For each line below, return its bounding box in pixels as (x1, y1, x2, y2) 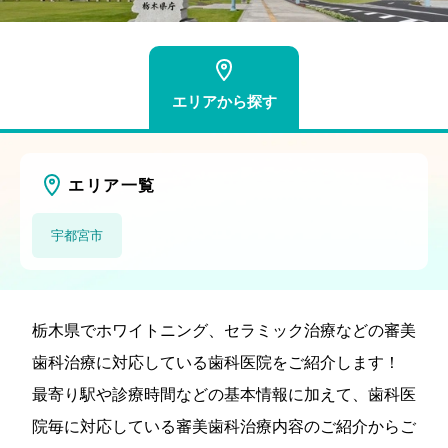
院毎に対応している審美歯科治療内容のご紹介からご (32, 415, 416, 437)
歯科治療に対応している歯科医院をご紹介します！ (32, 351, 400, 373)
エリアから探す (171, 91, 277, 111)
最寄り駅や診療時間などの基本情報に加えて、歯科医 (32, 383, 416, 405)
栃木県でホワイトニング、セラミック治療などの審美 (32, 319, 416, 341)
